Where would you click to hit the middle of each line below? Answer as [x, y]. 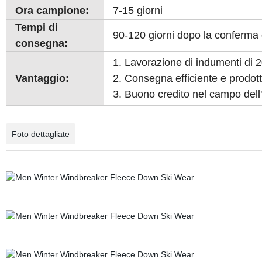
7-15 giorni [137, 11]
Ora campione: [52, 11]
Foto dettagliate [40, 134]
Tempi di [36, 27]
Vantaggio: [42, 78]
